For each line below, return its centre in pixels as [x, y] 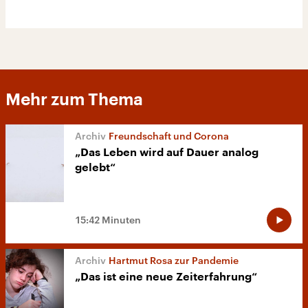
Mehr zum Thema [74, 99]
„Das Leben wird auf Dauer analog [167, 152]
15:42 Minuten [108, 220]
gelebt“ [95, 167]
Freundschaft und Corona [169, 135]
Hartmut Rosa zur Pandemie [174, 261]
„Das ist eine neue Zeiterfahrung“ [166, 277]
